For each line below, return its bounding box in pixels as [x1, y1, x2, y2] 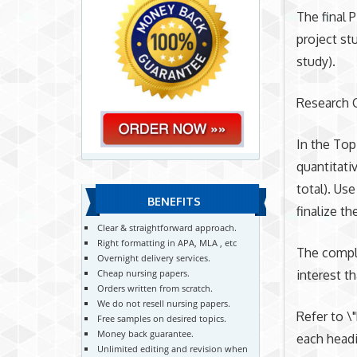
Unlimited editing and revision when [97, 342, 249, 355]
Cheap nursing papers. [97, 266, 190, 279]
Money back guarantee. [97, 327, 194, 339]
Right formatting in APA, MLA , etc [97, 236, 237, 249]
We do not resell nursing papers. [97, 296, 231, 309]
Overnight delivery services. [97, 251, 211, 264]
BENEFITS [147, 194, 201, 209]
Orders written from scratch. [97, 281, 214, 294]
